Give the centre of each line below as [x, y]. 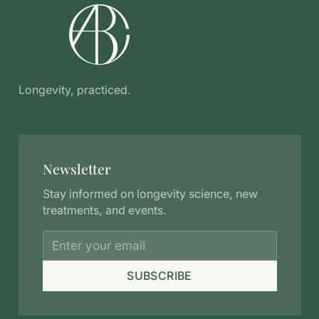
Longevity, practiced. [74, 90]
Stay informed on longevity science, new [150, 194]
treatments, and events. [104, 210]
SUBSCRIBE [159, 276]
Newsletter [77, 169]
